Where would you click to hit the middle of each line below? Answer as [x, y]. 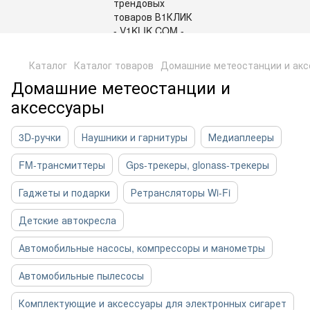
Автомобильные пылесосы [81, 275]
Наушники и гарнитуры [135, 137]
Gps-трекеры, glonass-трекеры [198, 165]
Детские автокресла [67, 220]
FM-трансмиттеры [62, 165]
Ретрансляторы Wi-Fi [181, 192]
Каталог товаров [114, 65]
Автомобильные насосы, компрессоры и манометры [142, 248]
